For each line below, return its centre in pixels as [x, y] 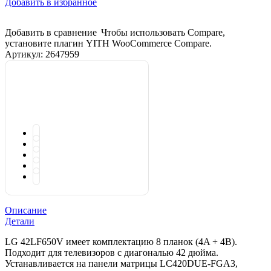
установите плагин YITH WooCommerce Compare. [108, 43]
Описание [26, 210]
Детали [20, 221]
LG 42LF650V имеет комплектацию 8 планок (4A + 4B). [121, 241]
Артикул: [25, 54]
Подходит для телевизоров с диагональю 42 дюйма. [112, 252]
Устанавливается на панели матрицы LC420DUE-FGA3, [121, 263]
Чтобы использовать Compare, [163, 32]
